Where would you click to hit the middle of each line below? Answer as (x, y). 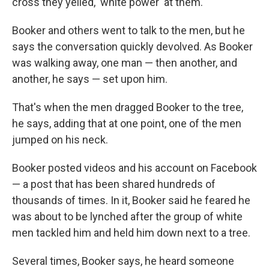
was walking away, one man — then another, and (125, 63)
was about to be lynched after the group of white (127, 217)
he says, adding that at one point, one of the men (127, 124)
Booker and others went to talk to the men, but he (128, 31)
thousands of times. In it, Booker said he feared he (131, 201)
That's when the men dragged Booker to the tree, (128, 107)
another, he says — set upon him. (90, 79)
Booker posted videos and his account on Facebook (134, 168)
